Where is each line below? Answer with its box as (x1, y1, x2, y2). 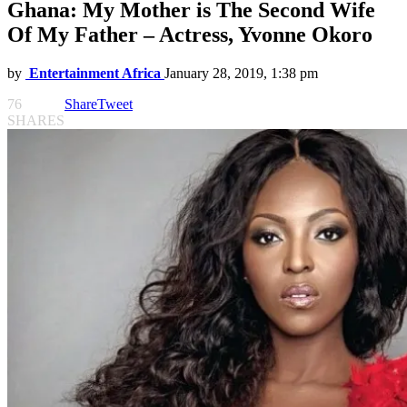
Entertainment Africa (29, 65, 161, 82)
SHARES (7, 113, 65, 129)
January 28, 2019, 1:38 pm (164, 65, 318, 82)
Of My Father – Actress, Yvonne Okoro (7, 23, 372, 47)
